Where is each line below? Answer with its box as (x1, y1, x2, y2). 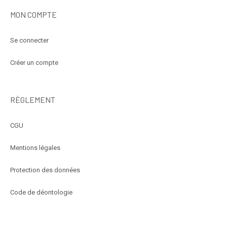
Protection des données (10, 166, 80, 174)
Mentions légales (10, 144, 60, 152)
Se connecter (10, 36, 49, 44)
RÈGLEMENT (10, 95, 55, 105)
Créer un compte (10, 58, 58, 66)
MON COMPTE (10, 9, 57, 19)
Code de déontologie (10, 188, 72, 197)
